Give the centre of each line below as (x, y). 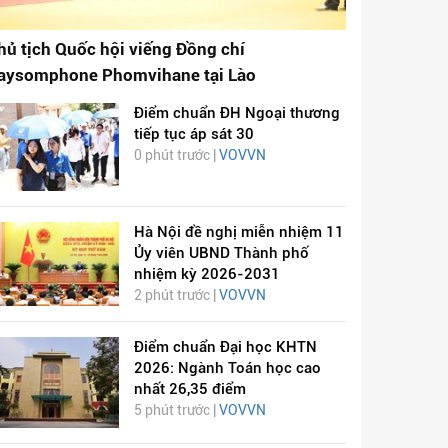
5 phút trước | (176, 409)
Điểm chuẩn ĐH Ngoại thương (236, 112)
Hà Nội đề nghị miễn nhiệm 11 (238, 231)
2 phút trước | (176, 294)
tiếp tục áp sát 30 (193, 133)
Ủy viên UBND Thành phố (221, 252)
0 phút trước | (176, 154)
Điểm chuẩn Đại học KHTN (225, 346)
